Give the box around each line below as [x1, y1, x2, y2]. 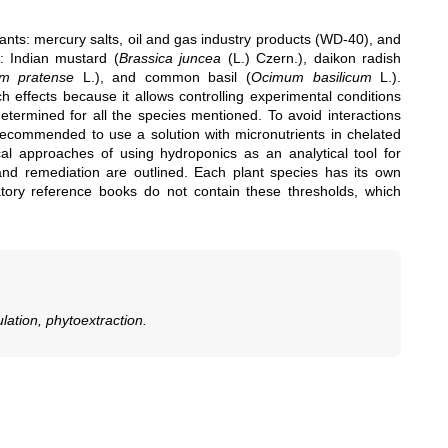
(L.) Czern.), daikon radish [221, 50, 402, 66]
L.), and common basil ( [74, 69, 251, 85]
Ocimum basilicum [250, 69, 372, 85]
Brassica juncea [118, 50, 222, 66]
